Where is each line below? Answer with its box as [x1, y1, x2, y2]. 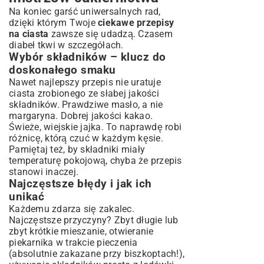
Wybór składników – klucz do [9, 50, 166, 64]
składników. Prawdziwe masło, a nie [9, 98, 163, 110]
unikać [9, 190, 44, 203]
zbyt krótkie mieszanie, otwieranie [9, 225, 154, 237]
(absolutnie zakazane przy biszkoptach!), [9, 247, 184, 259]
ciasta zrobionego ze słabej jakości [9, 87, 159, 99]
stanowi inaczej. [9, 166, 78, 177]
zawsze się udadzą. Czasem [48, 28, 173, 39]
